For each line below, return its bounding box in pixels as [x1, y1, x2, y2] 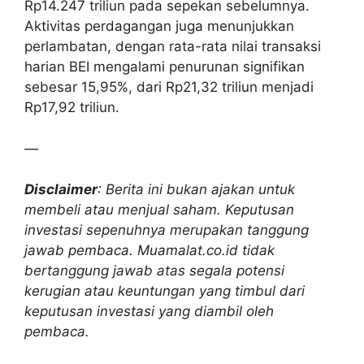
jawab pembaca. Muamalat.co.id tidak [24, 242, 275, 259]
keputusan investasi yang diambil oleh [24, 303, 274, 320]
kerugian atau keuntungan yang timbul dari [24, 283, 305, 300]
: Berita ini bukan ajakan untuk [97, 181, 295, 198]
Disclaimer [24, 181, 97, 198]
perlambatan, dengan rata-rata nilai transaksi [24, 38, 321, 55]
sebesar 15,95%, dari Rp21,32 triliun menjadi [24, 79, 314, 96]
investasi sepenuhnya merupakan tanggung [24, 222, 309, 239]
